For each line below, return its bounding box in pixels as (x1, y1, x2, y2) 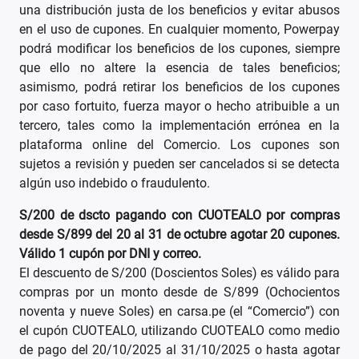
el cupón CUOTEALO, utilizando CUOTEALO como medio (19, 323, 340, 339)
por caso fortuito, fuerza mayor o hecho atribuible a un (19, 99, 340, 115)
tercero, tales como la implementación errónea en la (19, 118, 340, 134)
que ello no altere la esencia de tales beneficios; (19, 60, 340, 76)
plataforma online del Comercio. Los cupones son (19, 137, 340, 153)
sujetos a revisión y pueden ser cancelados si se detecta (19, 156, 340, 172)
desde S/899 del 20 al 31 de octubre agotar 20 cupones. (19, 227, 340, 243)
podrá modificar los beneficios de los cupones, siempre (19, 41, 340, 57)
